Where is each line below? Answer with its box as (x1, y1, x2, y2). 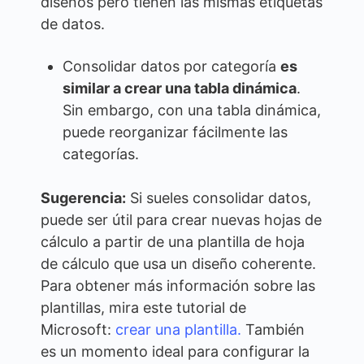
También (241, 320, 305, 338)
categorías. (63, 145, 139, 162)
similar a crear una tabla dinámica (63, 79, 297, 97)
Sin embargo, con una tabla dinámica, (63, 101, 321, 119)
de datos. (41, 15, 105, 32)
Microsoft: (41, 320, 115, 338)
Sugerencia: (41, 188, 126, 206)
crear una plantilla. (115, 320, 241, 338)
